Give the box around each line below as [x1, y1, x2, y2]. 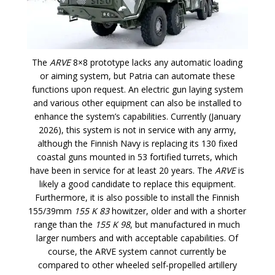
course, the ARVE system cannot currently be [48, 246, 227, 258]
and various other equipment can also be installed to [33, 97, 242, 109]
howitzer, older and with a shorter [109, 205, 247, 217]
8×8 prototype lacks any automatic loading [71, 56, 243, 69]
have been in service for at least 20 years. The [30, 165, 215, 177]
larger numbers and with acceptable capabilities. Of [36, 232, 239, 244]
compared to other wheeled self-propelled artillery [37, 259, 237, 271]
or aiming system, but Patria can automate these [39, 70, 235, 82]
